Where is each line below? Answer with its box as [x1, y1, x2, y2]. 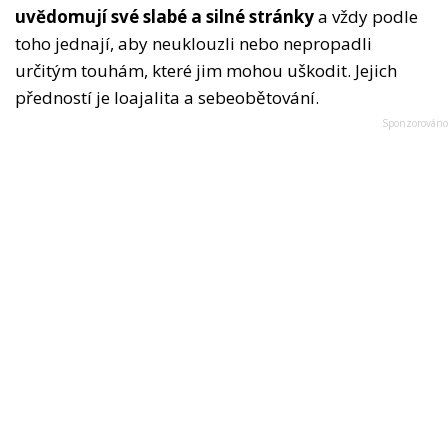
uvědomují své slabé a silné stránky [15, 5, 314, 29]
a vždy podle [314, 5, 418, 29]
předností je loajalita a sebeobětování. [15, 86, 319, 110]
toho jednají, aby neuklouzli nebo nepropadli [15, 32, 372, 56]
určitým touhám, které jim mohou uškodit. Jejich [15, 59, 397, 83]
